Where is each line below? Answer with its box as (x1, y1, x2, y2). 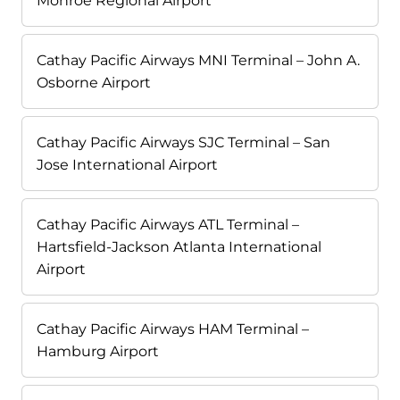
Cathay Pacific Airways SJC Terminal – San (37, 134, 330, 152)
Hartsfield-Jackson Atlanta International (37, 238, 321, 256)
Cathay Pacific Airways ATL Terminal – (37, 216, 299, 234)
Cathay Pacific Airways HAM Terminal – (37, 321, 309, 338)
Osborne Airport (37, 74, 151, 92)
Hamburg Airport (37, 343, 159, 361)
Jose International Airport (37, 156, 218, 174)
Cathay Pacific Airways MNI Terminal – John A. (37, 52, 360, 70)
